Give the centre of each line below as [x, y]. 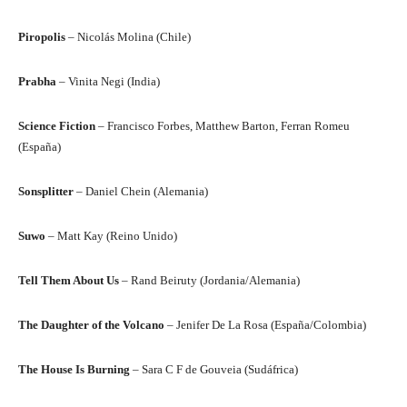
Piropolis [42, 37]
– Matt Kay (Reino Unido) [111, 236]
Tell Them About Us [69, 281]
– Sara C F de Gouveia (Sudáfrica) [214, 370]
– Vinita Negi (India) [108, 82]
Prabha [37, 82]
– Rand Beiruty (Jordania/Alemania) [209, 281]
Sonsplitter [46, 192]
